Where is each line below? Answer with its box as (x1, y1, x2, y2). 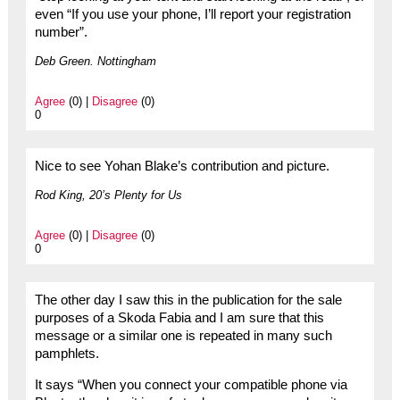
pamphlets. (34, 346, 99, 362)
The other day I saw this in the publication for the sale (34, 293, 342, 308)
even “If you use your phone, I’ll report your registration (34, 7, 351, 22)
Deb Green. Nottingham (34, 54, 156, 69)
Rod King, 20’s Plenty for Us (34, 188, 182, 203)
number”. (34, 25, 87, 40)
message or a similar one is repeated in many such (34, 329, 332, 344)
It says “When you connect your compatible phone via (34, 377, 347, 392)
